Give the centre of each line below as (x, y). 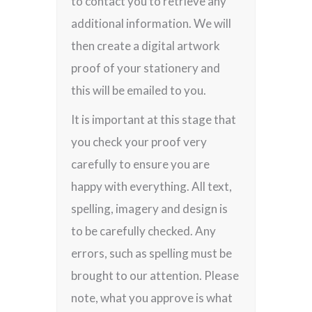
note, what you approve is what (152, 298)
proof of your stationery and (146, 68)
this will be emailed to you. (139, 90)
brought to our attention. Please (155, 275)
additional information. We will (151, 23)
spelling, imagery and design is (150, 209)
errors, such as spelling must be (152, 253)
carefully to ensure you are (141, 164)
